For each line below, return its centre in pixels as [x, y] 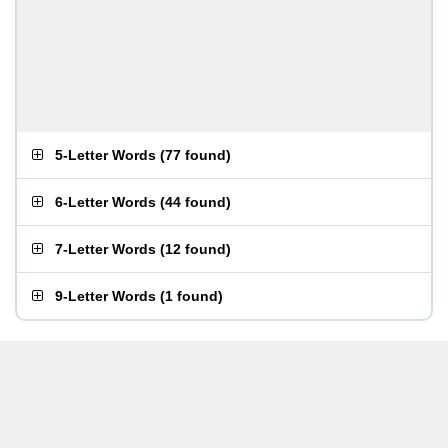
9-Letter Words [105, 296]
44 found [195, 202]
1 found [191, 296]
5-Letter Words [105, 155]
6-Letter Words [105, 202]
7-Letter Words [105, 249]
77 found [195, 155]
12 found [195, 249]
